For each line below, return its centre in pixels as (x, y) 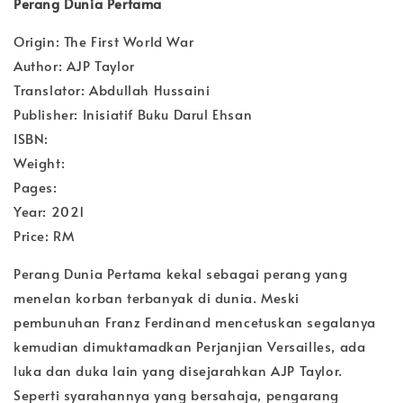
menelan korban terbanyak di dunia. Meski (157, 298)
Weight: (41, 163)
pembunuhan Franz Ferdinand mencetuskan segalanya (195, 322)
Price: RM (44, 236)
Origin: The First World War (104, 41)
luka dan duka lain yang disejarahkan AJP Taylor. (178, 371)
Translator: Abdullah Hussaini (112, 90)
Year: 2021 (49, 211)
